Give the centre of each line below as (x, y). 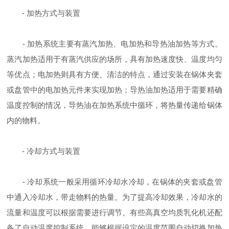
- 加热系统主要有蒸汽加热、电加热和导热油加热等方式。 (114, 44)
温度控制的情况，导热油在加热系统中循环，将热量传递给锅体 (114, 105)
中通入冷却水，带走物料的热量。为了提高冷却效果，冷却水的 (114, 197)
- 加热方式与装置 (44, 13)
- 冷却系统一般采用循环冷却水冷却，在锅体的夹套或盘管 (114, 182)
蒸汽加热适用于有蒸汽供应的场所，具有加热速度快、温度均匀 (114, 59)
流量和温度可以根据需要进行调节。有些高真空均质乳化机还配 (114, 212)
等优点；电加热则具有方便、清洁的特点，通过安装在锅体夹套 (114, 74)
